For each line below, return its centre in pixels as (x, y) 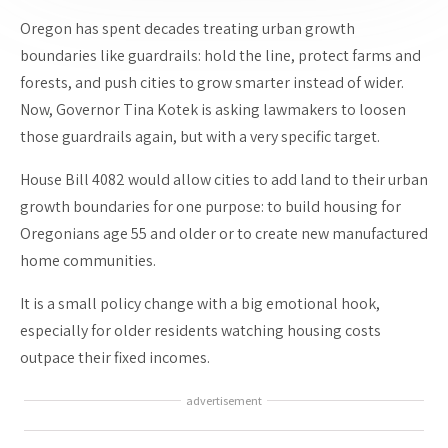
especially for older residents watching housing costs (200, 330)
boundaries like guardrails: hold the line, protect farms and (220, 55)
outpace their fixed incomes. (115, 357)
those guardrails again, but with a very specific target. (200, 136)
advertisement (224, 400)
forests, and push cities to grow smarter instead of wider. (212, 82)
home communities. (88, 260)
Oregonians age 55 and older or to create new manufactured (224, 233)
